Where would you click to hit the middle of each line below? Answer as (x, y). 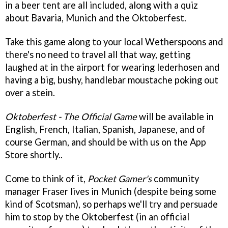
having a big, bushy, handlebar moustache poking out (112, 80)
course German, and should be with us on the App (106, 142)
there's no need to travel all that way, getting (98, 55)
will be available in (175, 117)
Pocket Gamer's (120, 179)
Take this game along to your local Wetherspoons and (114, 42)
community (175, 179)
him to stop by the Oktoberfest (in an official (97, 217)
